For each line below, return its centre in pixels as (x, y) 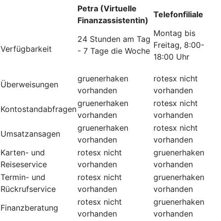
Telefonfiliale (178, 14)
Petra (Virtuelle (107, 8)
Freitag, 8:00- (179, 45)
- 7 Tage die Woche (114, 51)
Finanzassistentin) (113, 20)
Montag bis (174, 33)
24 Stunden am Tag (114, 39)
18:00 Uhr (171, 56)
